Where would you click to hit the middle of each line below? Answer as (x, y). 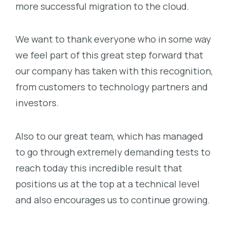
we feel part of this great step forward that (109, 55)
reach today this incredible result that (99, 168)
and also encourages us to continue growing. (113, 200)
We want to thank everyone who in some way (113, 39)
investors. (37, 103)
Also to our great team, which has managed (109, 136)
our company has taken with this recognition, (114, 71)
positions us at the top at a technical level (108, 184)
